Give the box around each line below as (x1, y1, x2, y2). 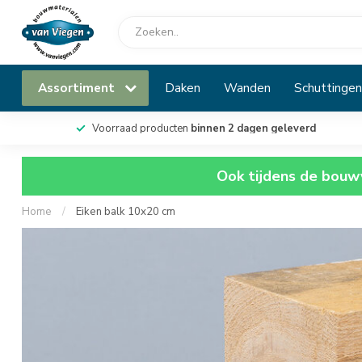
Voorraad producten (91, 121, 191, 136)
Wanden (224, 79, 271, 96)
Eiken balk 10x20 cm (76, 204, 175, 219)
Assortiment (38, 79, 118, 96)
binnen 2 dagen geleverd (190, 121, 316, 136)
